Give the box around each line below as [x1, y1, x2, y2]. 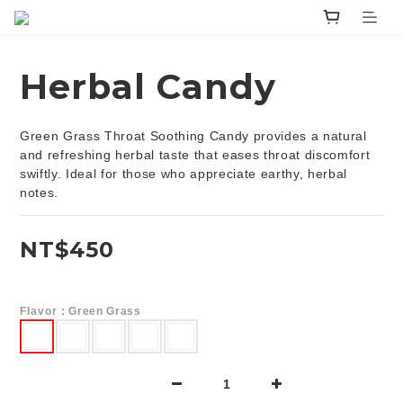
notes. [20, 185, 59, 201]
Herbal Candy [20, 66, 276, 109]
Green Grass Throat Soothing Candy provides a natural [20, 129, 372, 144]
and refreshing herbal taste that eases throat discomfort [20, 148, 374, 163]
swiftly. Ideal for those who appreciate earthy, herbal [20, 166, 352, 182]
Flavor [20, 305, 61, 318]
